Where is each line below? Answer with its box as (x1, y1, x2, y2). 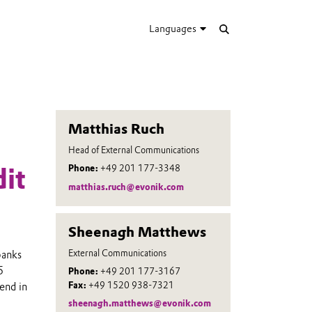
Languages (149, 22, 197, 35)
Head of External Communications (68, 144, 199, 155)
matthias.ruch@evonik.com (68, 181, 184, 192)
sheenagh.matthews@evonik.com (68, 298, 211, 309)
